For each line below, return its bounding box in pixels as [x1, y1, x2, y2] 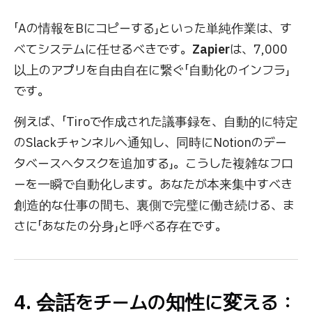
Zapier [192, 41, 230, 58]
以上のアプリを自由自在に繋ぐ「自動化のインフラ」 [14, 62, 290, 79]
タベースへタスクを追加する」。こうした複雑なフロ [14, 155, 293, 172]
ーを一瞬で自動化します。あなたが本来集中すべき [14, 176, 292, 193]
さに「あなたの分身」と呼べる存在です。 [14, 218, 227, 235]
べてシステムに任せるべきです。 [14, 41, 192, 58]
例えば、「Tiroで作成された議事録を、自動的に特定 [14, 114, 298, 130]
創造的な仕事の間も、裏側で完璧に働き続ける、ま [14, 197, 295, 214]
